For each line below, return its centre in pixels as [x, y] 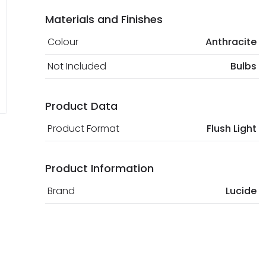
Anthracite [231, 42]
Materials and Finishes [104, 20]
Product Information [99, 169]
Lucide [241, 191]
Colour [63, 42]
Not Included [77, 66]
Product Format [83, 129]
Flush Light [232, 129]
